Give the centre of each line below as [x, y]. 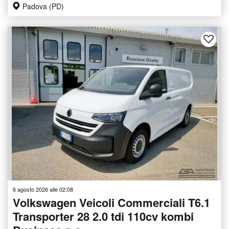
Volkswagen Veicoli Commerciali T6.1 [111, 202]
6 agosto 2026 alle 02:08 [43, 189]
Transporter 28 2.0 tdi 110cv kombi [103, 216]
